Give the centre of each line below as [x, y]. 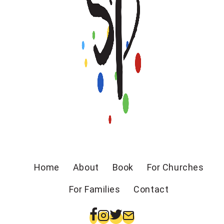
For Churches [175, 167]
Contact [151, 189]
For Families [94, 189]
